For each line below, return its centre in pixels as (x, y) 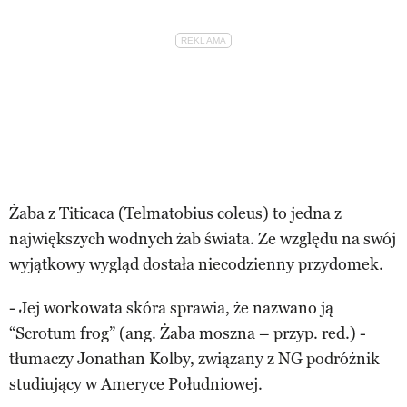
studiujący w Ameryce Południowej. (136, 384)
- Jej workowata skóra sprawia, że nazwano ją (171, 308)
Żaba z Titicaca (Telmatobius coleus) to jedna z (175, 213)
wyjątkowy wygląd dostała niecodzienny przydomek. (196, 264)
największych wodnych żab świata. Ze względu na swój (203, 238)
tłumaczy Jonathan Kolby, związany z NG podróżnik (194, 358)
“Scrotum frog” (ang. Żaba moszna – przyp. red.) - (188, 333)
